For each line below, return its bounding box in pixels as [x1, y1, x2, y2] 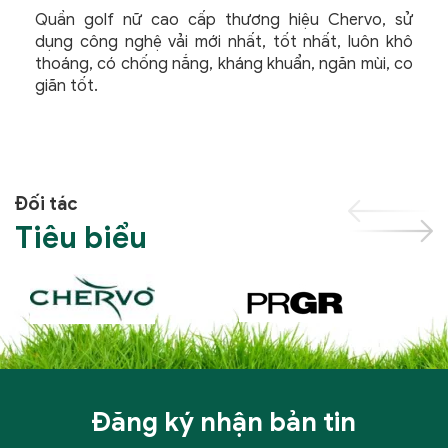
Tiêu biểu [15, 219, 147, 257]
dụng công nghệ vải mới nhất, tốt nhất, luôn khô [35, 32, 413, 52]
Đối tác [15, 193, 78, 215]
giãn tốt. [35, 76, 98, 96]
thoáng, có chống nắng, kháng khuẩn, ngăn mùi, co [35, 54, 413, 74]
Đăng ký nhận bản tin [92, 406, 356, 438]
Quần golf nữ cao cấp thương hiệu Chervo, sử [35, 10, 413, 30]
